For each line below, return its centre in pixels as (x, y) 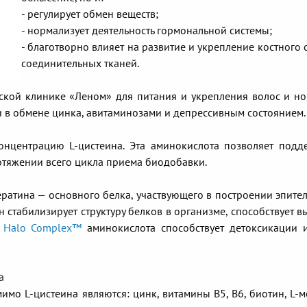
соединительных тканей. (80, 63)
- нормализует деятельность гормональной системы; (147, 30)
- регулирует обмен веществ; (90, 14)
